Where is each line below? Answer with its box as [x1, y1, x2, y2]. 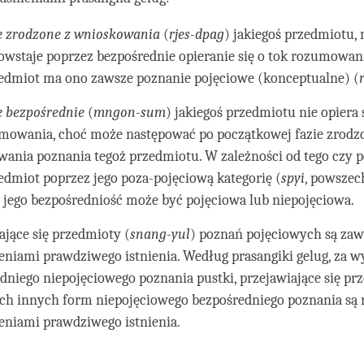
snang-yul [130, 226, 191, 244]
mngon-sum [93, 104, 167, 122]
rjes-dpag [169, 26, 225, 44]
